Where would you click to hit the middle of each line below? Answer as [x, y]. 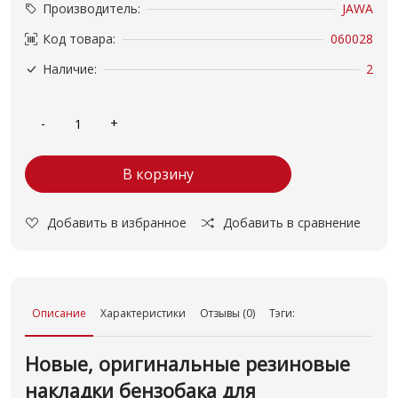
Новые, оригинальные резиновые [187, 364]
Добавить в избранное [117, 223]
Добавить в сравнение [292, 223]
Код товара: [79, 39]
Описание [59, 313]
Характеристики [143, 313]
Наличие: [70, 69]
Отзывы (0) [227, 313]
